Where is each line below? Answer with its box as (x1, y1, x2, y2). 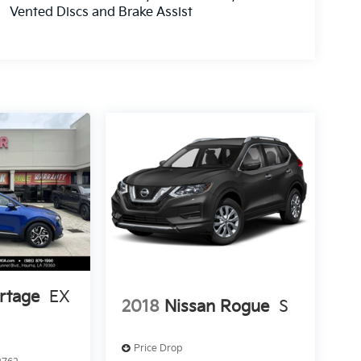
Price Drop (133, 342, 183, 355)
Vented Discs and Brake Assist (9, 5, 193, 21)
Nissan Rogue (164, 297, 269, 317)
